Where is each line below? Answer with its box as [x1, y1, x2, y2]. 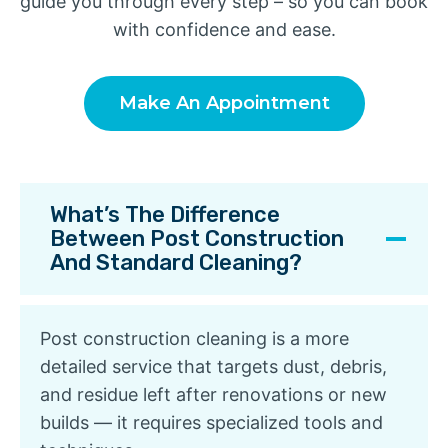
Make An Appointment [118, 91, 330, 114]
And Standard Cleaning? [50, 248, 302, 276]
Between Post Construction [50, 224, 344, 252]
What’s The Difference [50, 200, 280, 228]
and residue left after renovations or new [40, 383, 387, 405]
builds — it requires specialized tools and [40, 411, 383, 433]
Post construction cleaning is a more [40, 327, 349, 349]
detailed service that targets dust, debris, [40, 355, 387, 377]
